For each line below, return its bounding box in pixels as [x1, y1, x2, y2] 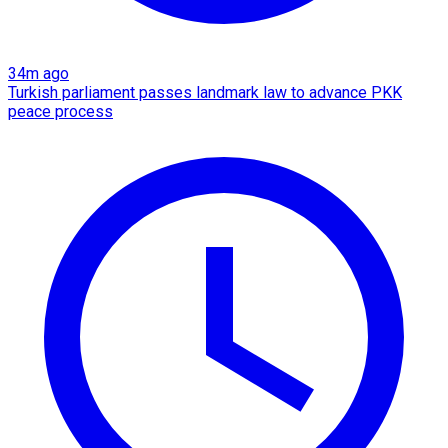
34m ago [8, 63, 69, 83]
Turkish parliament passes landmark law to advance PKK [8, 82, 402, 102]
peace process [8, 101, 113, 121]
